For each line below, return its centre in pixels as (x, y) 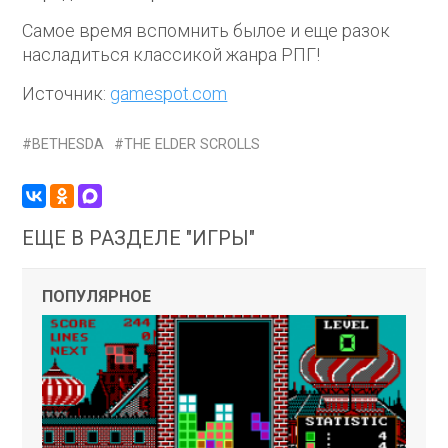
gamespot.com (169, 94)
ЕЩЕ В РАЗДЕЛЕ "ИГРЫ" (139, 238)
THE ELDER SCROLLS (192, 145)
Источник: (66, 94)
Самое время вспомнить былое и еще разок (206, 31)
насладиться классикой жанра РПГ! (171, 55)
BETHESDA (68, 145)
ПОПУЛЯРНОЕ (97, 297)
